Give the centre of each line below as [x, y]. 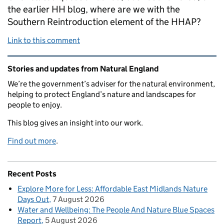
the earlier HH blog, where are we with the [94, 9]
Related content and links [70, 62]
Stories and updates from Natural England [83, 69]
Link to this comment [44, 40]
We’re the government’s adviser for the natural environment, [111, 84]
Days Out [33, 199]
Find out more [32, 141]
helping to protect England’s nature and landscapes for [102, 94]
